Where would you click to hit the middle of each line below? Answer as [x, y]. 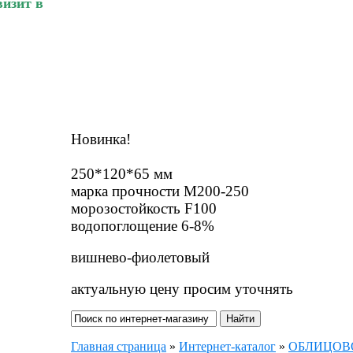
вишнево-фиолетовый [140, 257]
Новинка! [101, 139]
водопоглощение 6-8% [143, 225]
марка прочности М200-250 [160, 191]
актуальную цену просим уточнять [182, 288]
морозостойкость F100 [144, 208]
